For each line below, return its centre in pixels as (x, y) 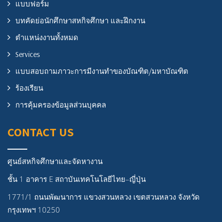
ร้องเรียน (29, 88)
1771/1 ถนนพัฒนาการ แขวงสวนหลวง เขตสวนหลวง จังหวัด (104, 196)
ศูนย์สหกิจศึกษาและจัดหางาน (55, 161)
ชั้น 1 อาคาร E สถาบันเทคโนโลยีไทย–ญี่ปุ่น (77, 179)
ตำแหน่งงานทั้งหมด (47, 37)
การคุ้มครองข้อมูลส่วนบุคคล (61, 105)
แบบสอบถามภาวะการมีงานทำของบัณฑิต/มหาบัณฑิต (102, 71)
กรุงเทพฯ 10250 (34, 209)
